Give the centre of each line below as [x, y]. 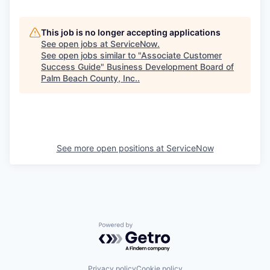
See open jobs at [76, 44]
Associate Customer [181, 55]
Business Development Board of [170, 67]
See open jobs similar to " [91, 55]
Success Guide [71, 67]
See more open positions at [111, 148]
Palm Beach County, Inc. [89, 78]
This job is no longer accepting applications [131, 33]
